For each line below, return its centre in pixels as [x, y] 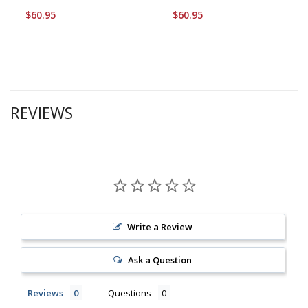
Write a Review [160, 227]
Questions [130, 293]
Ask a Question [160, 260]
